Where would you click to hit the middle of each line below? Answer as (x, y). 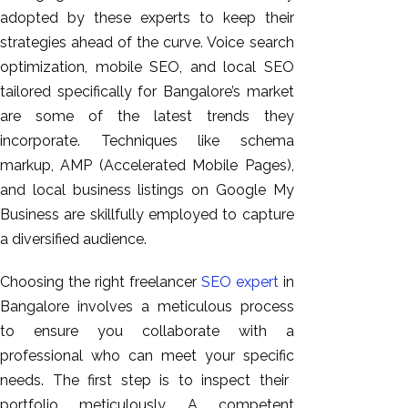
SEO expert (240, 282)
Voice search (249, 43)
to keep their (242, 18)
